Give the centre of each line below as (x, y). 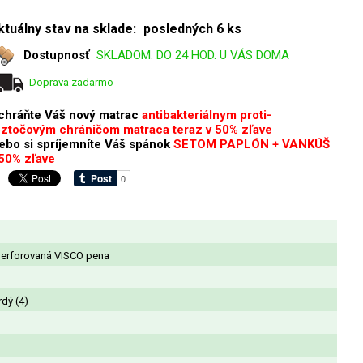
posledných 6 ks (192, 28)
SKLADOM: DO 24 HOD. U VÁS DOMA (193, 55)
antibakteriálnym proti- (207, 115)
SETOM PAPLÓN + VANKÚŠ (252, 144)
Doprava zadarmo (71, 82)
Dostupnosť (58, 55)
